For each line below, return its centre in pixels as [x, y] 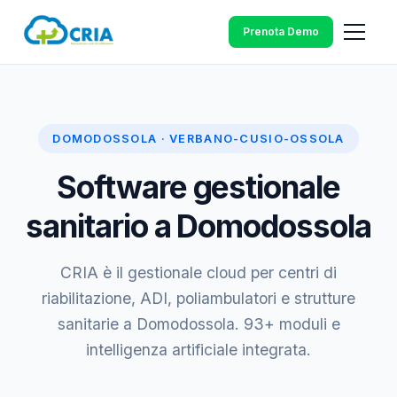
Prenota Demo [281, 31]
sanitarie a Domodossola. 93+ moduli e [198, 324]
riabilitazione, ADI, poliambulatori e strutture [198, 298]
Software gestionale [198, 187]
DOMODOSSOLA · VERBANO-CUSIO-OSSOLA [198, 139]
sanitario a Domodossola [198, 226]
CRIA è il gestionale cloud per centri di [198, 272]
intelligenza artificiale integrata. [198, 350]
